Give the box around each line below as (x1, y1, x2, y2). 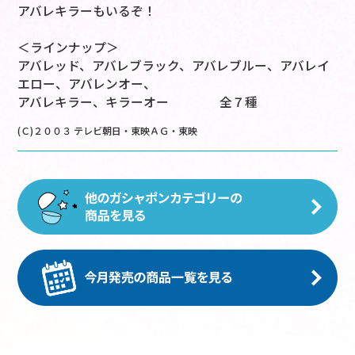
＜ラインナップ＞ (17, 38, 120, 57)
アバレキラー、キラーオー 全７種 (17, 93, 258, 112)
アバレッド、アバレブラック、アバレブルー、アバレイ (17, 56, 330, 75)
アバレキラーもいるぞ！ (17, 2, 157, 21)
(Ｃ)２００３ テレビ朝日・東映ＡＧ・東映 (17, 124, 198, 138)
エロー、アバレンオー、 (17, 74, 157, 94)
